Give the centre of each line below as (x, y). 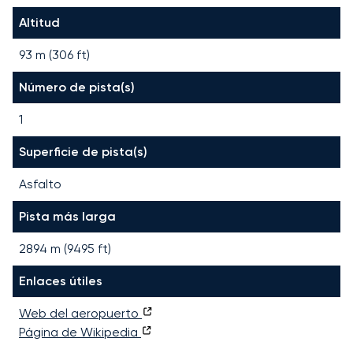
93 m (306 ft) (54, 54)
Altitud (39, 22)
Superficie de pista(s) (83, 151)
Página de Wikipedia (80, 332)
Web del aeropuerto (80, 313)
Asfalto (40, 184)
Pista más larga (67, 216)
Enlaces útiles (61, 281)
